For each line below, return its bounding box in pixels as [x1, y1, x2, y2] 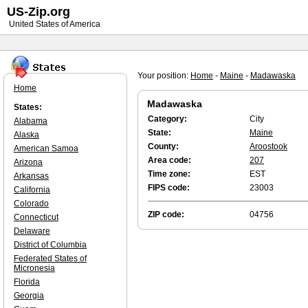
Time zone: [148, 169, 190, 179]
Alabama [14, 116, 47, 126]
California [14, 185, 50, 195]
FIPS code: [148, 183, 190, 192]
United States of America [7, 19, 100, 29]
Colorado [14, 199, 49, 208]
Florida [14, 277, 40, 287]
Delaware [14, 226, 50, 236]
